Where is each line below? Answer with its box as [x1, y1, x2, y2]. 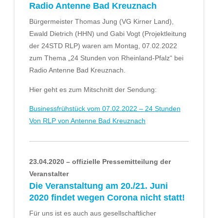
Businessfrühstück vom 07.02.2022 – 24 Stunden [29, 105, 181, 113]
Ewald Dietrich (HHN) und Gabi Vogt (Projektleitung [29, 30, 186, 38]
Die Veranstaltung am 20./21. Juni [29, 181, 168, 191]
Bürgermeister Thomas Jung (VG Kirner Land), [29, 18, 174, 26]
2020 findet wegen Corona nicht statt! [29, 193, 185, 203]
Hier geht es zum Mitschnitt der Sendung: [29, 85, 157, 93]
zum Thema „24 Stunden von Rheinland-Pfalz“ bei [29, 54, 183, 62]
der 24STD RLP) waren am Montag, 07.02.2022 [29, 42, 177, 50]
